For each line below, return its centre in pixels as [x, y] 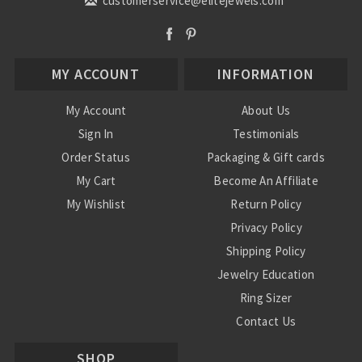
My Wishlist [96, 204]
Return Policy [266, 204]
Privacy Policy [266, 227]
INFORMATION [266, 74]
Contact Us [266, 321]
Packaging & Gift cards [266, 157]
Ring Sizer [266, 297]
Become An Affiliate [266, 180]
